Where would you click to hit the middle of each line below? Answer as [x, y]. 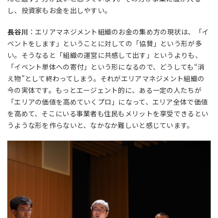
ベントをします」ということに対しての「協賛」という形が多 [105, 44]
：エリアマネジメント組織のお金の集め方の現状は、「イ [118, 32]
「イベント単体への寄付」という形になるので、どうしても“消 [106, 67]
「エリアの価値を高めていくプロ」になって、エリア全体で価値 [108, 102]
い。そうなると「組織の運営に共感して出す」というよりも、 [105, 55]
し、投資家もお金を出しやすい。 [60, 10]
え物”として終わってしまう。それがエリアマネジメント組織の [106, 79]
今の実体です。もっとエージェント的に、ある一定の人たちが [104, 90]
